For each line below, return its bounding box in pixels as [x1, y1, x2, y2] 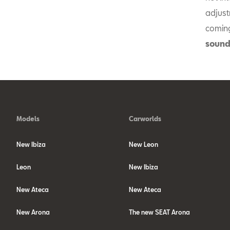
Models [16, 114, 40, 122]
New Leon [128, 140, 158, 148]
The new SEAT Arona [128, 208, 190, 216]
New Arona [16, 208, 50, 216]
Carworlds [128, 114, 161, 122]
